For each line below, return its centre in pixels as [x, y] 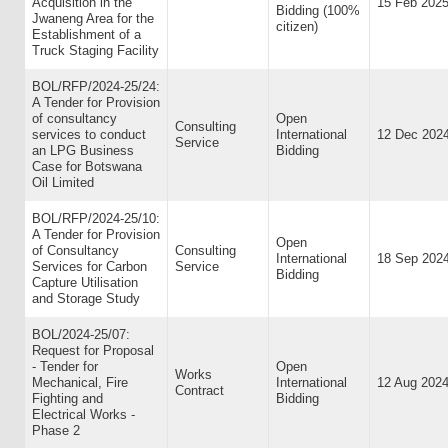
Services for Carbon [89, 266]
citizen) [297, 26]
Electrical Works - [83, 414]
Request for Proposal [93, 350]
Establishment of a [86, 34]
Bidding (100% [318, 10]
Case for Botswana [87, 166]
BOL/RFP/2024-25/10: [96, 218]
